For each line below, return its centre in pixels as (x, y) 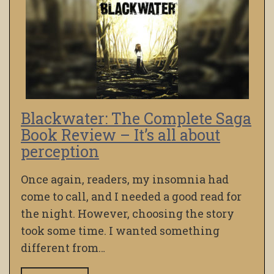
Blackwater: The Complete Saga (136, 119)
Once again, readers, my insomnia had (125, 180)
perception (60, 152)
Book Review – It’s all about (120, 135)
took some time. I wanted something (120, 231)
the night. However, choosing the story (128, 214)
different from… (63, 248)
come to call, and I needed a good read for (131, 197)
